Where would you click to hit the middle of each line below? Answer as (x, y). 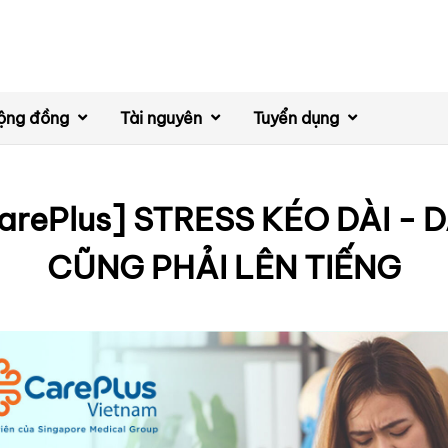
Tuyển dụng (298, 118)
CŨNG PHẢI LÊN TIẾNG (224, 267)
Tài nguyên (163, 118)
